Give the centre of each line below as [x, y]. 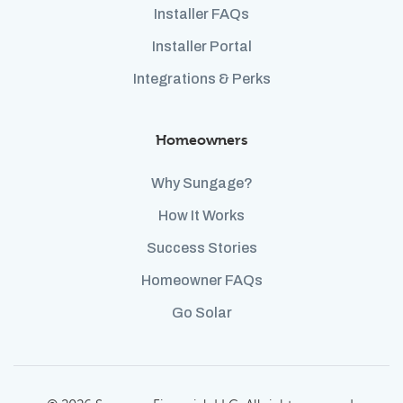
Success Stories [201, 248]
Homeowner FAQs [201, 281]
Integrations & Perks [201, 79]
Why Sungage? [201, 184]
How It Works [201, 216]
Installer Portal [201, 47]
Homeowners [201, 140]
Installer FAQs [201, 14]
